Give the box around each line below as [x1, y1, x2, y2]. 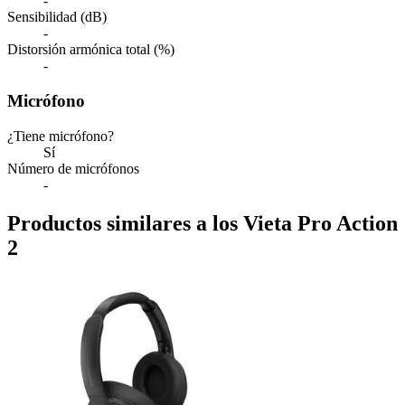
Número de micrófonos [7, 160, 139, 176]
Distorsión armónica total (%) [7, 42, 174, 58]
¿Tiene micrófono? [7, 127, 114, 144]
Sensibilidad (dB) [7, 9, 107, 25]
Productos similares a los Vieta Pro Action [7, 211, 398, 235]
